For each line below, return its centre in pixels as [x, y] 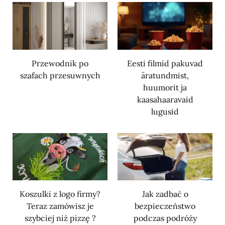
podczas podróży [165, 218]
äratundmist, [165, 75]
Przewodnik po [60, 63]
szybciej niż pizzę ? [60, 218]
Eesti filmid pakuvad [165, 63]
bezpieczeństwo [165, 206]
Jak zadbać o [165, 194]
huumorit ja [165, 87]
